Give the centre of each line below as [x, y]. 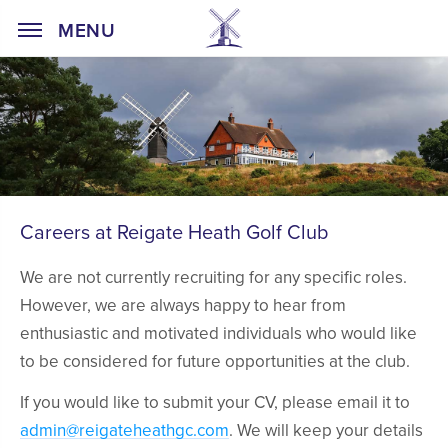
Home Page [283, 19]
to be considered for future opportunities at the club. [215, 361]
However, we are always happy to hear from [183, 305]
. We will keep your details [326, 431]
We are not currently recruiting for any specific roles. [213, 277]
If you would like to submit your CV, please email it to [215, 403]
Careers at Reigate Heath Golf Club [174, 232]
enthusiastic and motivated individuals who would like [218, 333]
